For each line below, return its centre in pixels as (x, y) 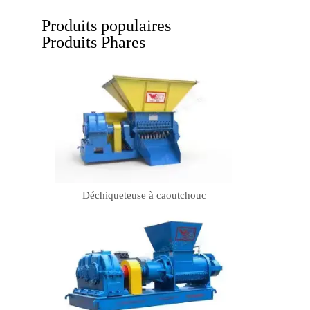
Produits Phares (93, 42)
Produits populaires (106, 26)
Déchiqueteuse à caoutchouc (144, 195)
